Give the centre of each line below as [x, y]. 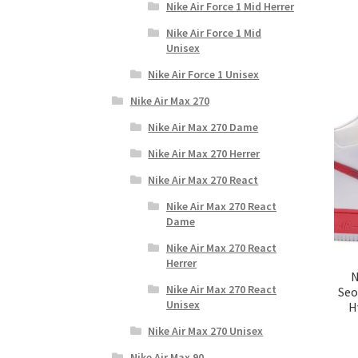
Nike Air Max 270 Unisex [206, 330]
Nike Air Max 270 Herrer [204, 153]
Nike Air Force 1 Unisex [204, 74]
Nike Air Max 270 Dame [203, 127]
